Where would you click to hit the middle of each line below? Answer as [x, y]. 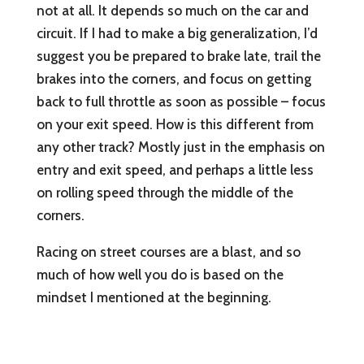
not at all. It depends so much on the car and [172, 11]
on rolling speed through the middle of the [165, 193]
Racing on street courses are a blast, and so [168, 252]
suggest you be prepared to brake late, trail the [178, 56]
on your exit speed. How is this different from [175, 125]
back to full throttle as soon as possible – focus [181, 102]
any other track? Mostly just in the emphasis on [180, 147]
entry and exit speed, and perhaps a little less [175, 170]
